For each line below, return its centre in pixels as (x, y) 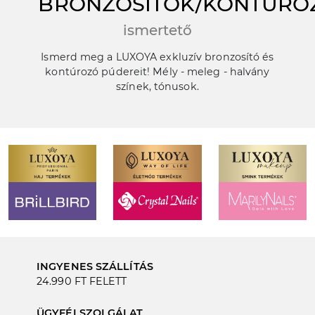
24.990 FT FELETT (82, 281)
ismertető (157, 31)
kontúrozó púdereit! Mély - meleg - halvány (157, 72)
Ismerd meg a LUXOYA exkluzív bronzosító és (157, 57)
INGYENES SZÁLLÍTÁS (95, 266)
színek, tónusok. (157, 87)
